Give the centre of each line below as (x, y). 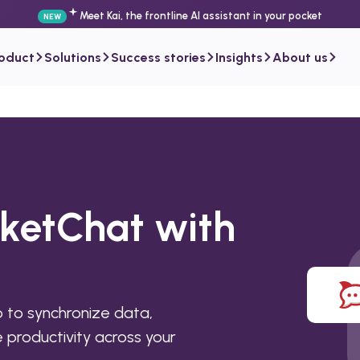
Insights (239, 57)
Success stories (158, 57)
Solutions (73, 57)
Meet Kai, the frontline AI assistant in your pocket (201, 16)
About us (300, 57)
